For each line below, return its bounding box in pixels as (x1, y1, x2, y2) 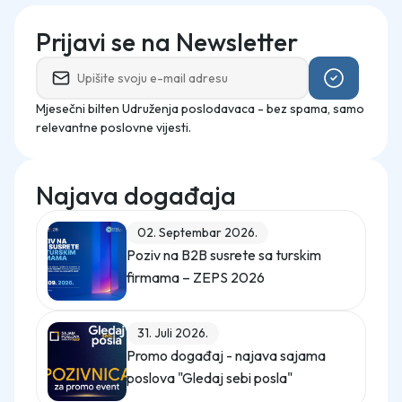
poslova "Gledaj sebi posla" (127, 369, 293, 387)
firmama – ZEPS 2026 (127, 268, 265, 286)
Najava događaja (36, 179, 236, 211)
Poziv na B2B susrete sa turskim (127, 246, 321, 264)
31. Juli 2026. (137, 325, 208, 341)
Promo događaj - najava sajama (127, 346, 326, 364)
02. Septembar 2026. (137, 224, 258, 240)
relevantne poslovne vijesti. (36, 119, 191, 135)
